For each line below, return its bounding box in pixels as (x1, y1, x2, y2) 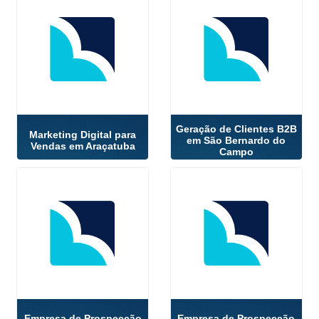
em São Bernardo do (187, 134, 286, 146)
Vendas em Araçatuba (30, 140, 135, 152)
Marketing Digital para (29, 128, 137, 140)
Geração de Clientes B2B (175, 122, 297, 135)
